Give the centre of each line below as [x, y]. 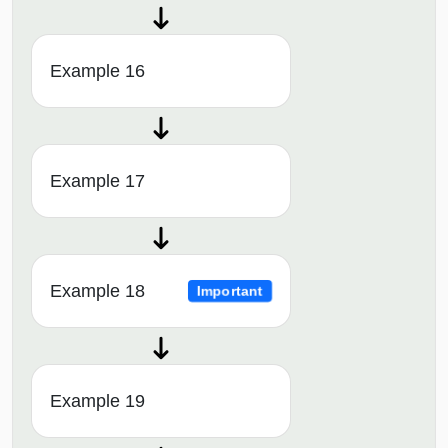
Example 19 [97, 401]
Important [230, 291]
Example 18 [97, 291]
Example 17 [97, 181]
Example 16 [97, 71]
